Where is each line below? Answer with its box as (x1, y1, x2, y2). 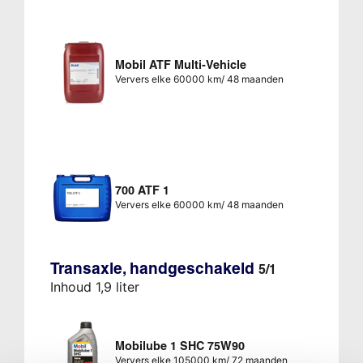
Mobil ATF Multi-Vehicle (114, 57, 246, 72)
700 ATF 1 (114, 183, 169, 199)
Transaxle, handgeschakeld (49, 258, 258, 279)
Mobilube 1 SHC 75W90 (114, 339, 245, 354)
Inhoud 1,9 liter (49, 279, 139, 296)
